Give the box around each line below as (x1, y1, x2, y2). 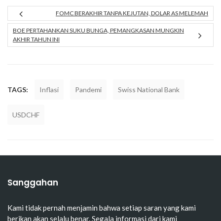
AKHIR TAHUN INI (13, 35, 60, 43)
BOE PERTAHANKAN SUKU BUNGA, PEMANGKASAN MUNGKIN (13, 26, 184, 34)
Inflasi (39, 85, 59, 94)
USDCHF (12, 110, 39, 119)
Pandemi (75, 85, 102, 94)
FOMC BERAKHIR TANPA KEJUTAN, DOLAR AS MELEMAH (56, 9, 208, 17)
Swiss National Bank (118, 85, 180, 94)
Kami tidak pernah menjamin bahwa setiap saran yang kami (7, 203, 196, 212)
